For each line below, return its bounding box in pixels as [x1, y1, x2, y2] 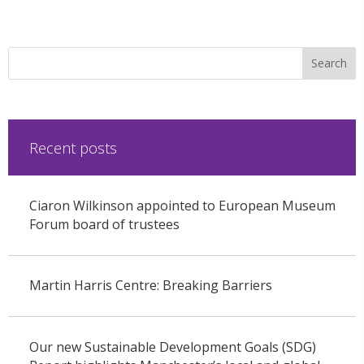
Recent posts [28, 137, 117, 158]
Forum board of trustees [28, 214, 180, 233]
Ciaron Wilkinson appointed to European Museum [28, 196, 336, 214]
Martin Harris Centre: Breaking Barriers [28, 276, 272, 295]
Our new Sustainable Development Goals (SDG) [28, 337, 316, 356]
